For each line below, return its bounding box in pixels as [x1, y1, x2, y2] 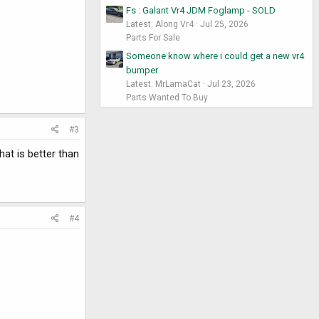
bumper [126, 64, 158, 75]
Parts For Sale [126, 33, 180, 43]
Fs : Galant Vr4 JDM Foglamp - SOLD [126, 5, 276, 16]
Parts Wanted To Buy [126, 92, 208, 103]
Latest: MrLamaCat [126, 78, 201, 89]
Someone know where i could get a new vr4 [126, 50, 304, 61]
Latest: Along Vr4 [126, 19, 194, 30]
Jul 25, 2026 [200, 19, 249, 30]
